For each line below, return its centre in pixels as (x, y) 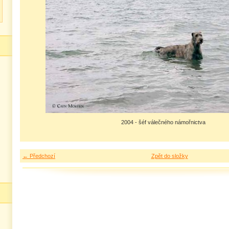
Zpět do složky (169, 156)
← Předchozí (39, 156)
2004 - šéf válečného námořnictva (163, 122)
